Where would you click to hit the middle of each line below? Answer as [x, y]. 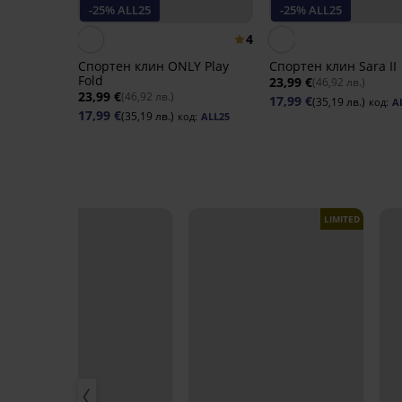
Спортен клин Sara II [332, 66]
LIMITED [342, 219]
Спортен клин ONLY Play [153, 66]
